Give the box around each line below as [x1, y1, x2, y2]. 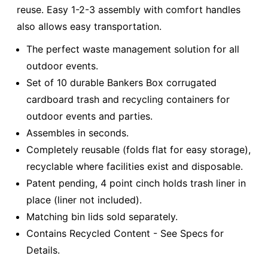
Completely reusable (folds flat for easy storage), [26, 143, 251, 156]
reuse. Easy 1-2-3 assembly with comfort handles [17, 4, 240, 16]
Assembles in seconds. [26, 126, 129, 139]
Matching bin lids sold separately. [26, 210, 178, 223]
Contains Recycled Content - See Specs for [26, 227, 224, 239]
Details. [26, 243, 60, 256]
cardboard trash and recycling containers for [26, 93, 230, 105]
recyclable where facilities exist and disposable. [26, 160, 243, 172]
